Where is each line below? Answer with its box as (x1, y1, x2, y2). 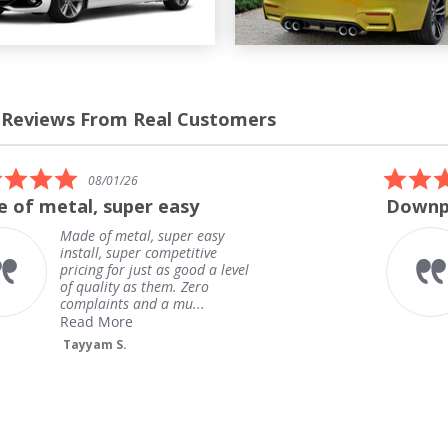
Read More (60, 311, 133, 331)
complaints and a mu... (60, 293, 205, 313)
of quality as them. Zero (60, 276, 209, 296)
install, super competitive (60, 242, 217, 262)
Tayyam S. (63, 335, 127, 353)
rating (77, 197, 107, 217)
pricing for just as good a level (60, 259, 249, 279)
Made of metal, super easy (60, 225, 224, 245)
